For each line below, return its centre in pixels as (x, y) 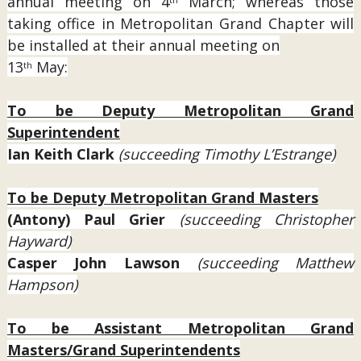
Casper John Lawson (102, 263)
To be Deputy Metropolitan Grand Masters (162, 197)
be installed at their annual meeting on (143, 45)
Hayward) (39, 241)
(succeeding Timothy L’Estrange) (226, 154)
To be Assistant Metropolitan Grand (180, 328)
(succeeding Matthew (276, 263)
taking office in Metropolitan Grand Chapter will (180, 23)
